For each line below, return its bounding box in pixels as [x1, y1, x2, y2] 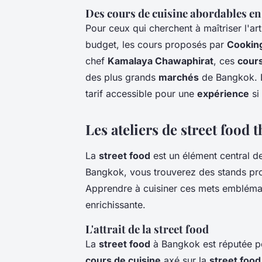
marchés [158, 71, 199, 83]
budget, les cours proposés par [85, 38, 227, 50]
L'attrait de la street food [85, 221, 209, 236]
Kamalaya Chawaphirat [108, 54, 213, 67]
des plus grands [85, 71, 158, 83]
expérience [197, 87, 249, 99]
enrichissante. [85, 198, 146, 211]
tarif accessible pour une [85, 87, 197, 99]
